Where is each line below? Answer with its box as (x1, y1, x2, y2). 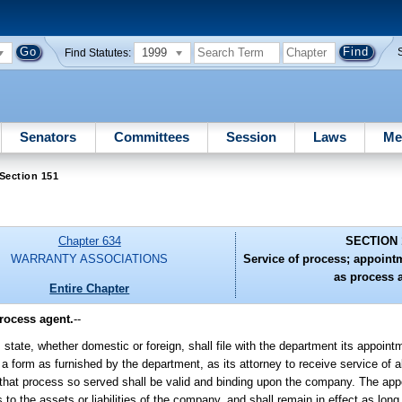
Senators (20, 128, 77, 144)
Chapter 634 (57, 234, 121, 249)
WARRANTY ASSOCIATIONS (11, 252, 169, 267)
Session (225, 128, 276, 144)
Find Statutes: (65, 47, 132, 58)
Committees (113, 128, 189, 144)
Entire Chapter (49, 281, 130, 295)
